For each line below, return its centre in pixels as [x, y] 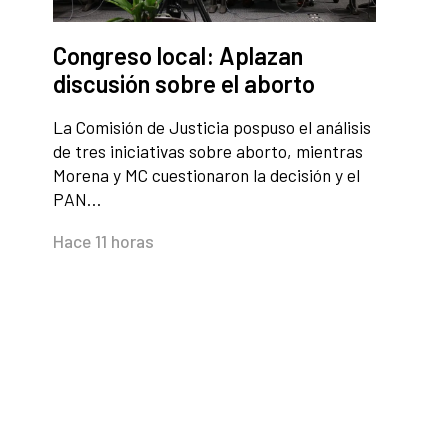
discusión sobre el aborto [184, 84]
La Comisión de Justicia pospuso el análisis [212, 127]
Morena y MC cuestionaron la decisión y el [206, 175]
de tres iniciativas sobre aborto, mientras [208, 151]
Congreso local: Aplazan [178, 56]
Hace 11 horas [103, 241]
